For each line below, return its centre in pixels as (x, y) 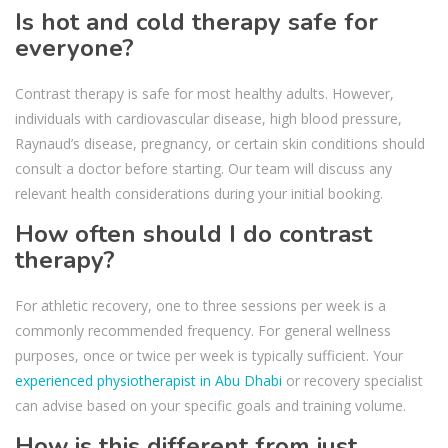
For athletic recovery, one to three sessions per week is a (200, 305)
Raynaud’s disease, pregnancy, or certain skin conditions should (220, 143)
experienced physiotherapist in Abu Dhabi (148, 380)
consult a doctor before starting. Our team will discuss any (203, 168)
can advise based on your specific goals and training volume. (210, 405)
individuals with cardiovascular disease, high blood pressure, (208, 118)
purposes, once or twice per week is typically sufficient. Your (209, 355)
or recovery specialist (352, 380)
